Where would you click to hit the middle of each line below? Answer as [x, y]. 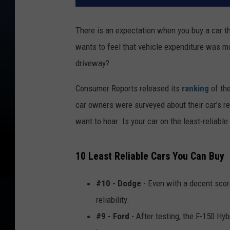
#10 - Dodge [119, 183]
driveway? [92, 63]
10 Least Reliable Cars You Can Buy [150, 156]
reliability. [113, 199]
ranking [195, 89]
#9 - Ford [113, 216]
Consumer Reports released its [129, 89]
